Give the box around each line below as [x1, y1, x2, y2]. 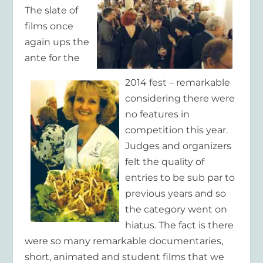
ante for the [25, 52, 80, 63]
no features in [125, 109, 190, 120]
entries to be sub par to [125, 172, 235, 184]
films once [25, 20, 74, 32]
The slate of [25, 4, 79, 16]
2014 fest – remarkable [125, 77, 231, 89]
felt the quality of [125, 156, 205, 168]
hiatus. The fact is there [125, 220, 234, 231]
